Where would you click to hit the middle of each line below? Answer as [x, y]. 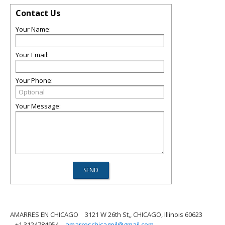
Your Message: [38, 106]
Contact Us [38, 13]
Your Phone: [34, 80]
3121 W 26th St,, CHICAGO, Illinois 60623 [144, 214]
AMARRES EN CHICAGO [44, 214]
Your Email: [32, 55]
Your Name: [33, 29]
